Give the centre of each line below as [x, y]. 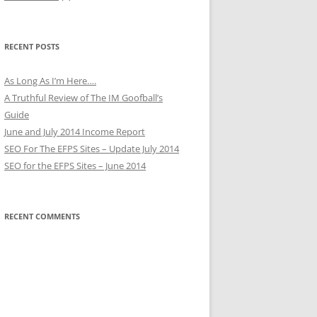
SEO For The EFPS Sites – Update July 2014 [92, 149]
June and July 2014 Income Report [75, 132]
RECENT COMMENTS [42, 216]
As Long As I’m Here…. [50, 81]
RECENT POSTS [32, 46]
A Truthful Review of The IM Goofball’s [83, 98]
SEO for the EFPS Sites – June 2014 [75, 166]
